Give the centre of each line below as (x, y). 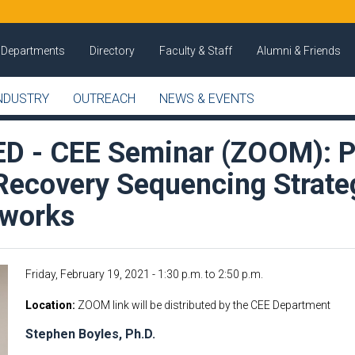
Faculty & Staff (196, 51)
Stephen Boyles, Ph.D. (91, 334)
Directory (113, 51)
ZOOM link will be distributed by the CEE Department (203, 305)
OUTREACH (104, 99)
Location (49, 305)
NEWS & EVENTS (207, 99)
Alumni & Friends (299, 51)
